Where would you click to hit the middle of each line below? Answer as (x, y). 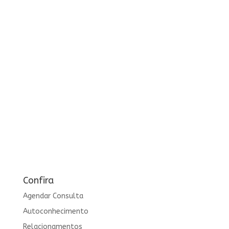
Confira (38, 180)
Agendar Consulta (53, 196)
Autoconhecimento (55, 211)
